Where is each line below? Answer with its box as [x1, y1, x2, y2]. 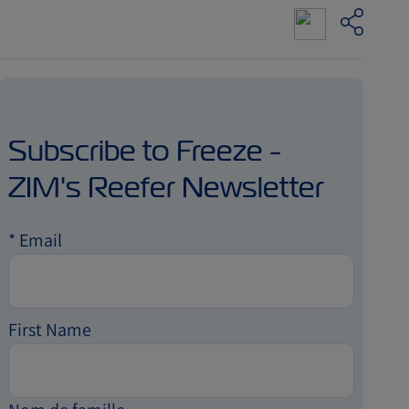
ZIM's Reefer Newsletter [8, 168, 325, 206]
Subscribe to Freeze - [8, 131, 282, 170]
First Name [8, 318, 92, 341]
